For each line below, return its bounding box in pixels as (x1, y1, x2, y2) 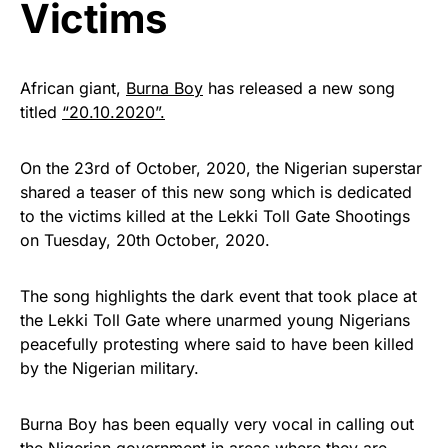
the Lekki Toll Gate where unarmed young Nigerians (20, 309, 410, 330)
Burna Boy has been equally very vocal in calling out (20, 413, 414, 434)
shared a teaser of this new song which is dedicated (20, 181, 412, 202)
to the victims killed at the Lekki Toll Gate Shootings (20, 205, 410, 226)
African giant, (20, 77, 126, 98)
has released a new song (203, 77, 395, 98)
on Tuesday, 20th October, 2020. (20, 229, 270, 250)
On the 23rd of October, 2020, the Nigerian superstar (20, 157, 422, 178)
